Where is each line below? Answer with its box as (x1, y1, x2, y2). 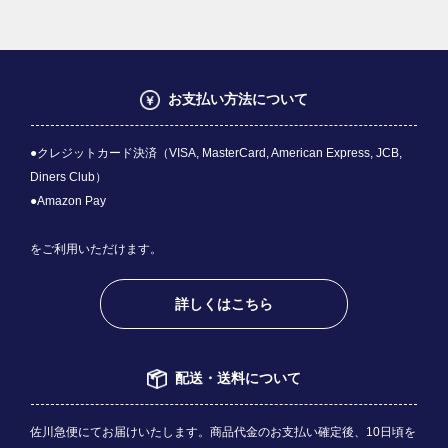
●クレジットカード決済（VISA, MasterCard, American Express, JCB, (30, 145, 402, 160)
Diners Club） (30, 169, 107, 184)
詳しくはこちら (175, 295, 273, 312)
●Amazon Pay (30, 193, 106, 208)
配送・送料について (175, 369, 301, 386)
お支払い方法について (168, 90, 308, 107)
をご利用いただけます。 (30, 241, 162, 256)
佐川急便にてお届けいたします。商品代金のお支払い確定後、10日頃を (30, 424, 416, 439)
